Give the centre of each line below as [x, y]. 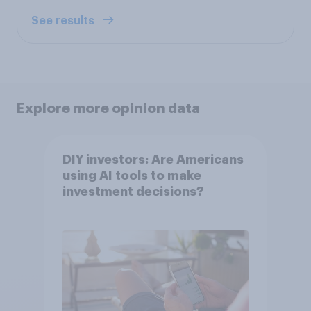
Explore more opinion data [108, 108]
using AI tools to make [132, 176]
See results [64, 20]
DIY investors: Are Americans [153, 160]
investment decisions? [133, 192]
